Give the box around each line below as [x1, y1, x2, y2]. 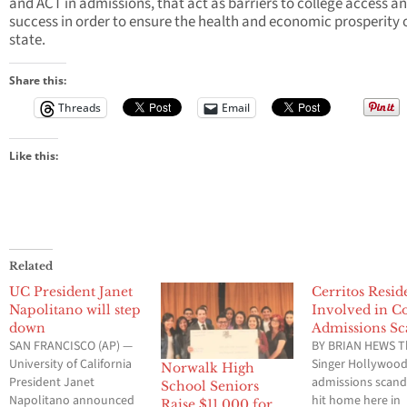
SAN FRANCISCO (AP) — [9, 337, 133, 356]
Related [9, 259, 53, 273]
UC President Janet [9, 283, 133, 301]
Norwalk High [160, 360, 254, 377]
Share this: [9, 73, 66, 89]
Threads [58, 100, 101, 116]
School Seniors [160, 378, 259, 395]
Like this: [9, 148, 58, 164]
